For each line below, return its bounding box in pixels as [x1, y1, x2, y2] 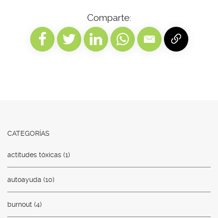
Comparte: [87, 12, 131, 23]
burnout [7, 200, 32, 209]
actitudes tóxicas [7, 151, 61, 159]
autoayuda [7, 176, 41, 184]
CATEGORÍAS [7, 129, 50, 138]
